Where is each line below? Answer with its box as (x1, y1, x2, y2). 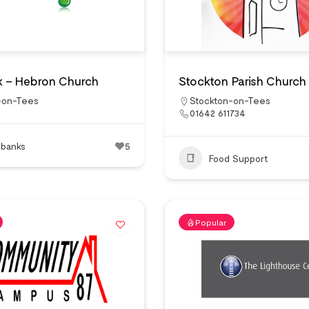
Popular (195, 217, 227, 227)
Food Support (209, 152, 268, 164)
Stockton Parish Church (179, 73, 306, 88)
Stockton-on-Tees (190, 94, 270, 106)
